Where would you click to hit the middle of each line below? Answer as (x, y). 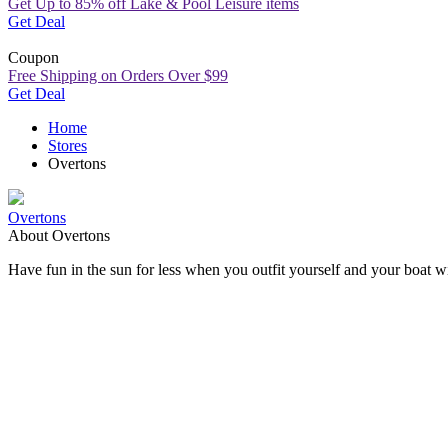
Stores (67, 145)
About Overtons (59, 235)
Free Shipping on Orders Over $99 (118, 75)
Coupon (33, 57)
